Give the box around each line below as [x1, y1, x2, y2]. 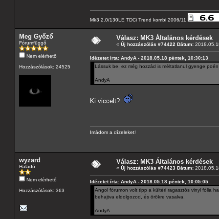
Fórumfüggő [19, 40, 46, 45]
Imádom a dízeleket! [90, 129, 143, 135]
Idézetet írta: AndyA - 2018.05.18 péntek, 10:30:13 [90, 55, 208, 61]
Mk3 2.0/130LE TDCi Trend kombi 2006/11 [90, 17, 188, 22]
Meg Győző [19, 32, 53, 40]
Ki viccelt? [90, 97, 124, 105]
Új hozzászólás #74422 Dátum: [121, 41, 194, 47]
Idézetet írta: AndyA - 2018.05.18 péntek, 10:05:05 [90, 178, 208, 184]
